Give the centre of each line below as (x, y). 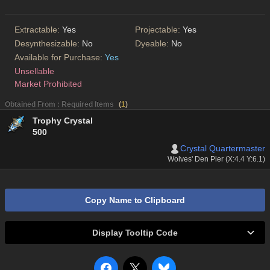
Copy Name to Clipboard (135, 200)
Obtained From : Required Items (59, 105)
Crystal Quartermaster (223, 149)
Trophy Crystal (63, 121)
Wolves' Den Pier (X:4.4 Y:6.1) (216, 159)
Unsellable (34, 71)
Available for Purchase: (60, 58)
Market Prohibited (48, 84)
